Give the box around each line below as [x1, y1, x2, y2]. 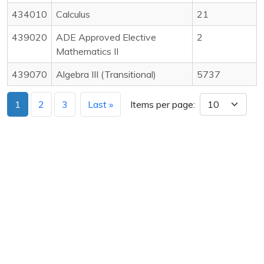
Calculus [56, 8, 90, 20]
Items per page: [130, 98, 195, 110]
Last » [88, 98, 113, 110]
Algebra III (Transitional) [56, 68, 156, 80]
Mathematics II [56, 45, 118, 57]
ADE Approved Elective [56, 31, 156, 43]
